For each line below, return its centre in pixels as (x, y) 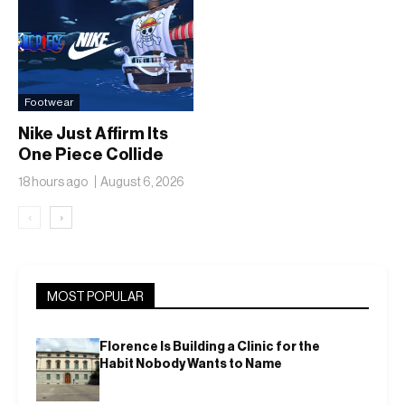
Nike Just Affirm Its (93, 134)
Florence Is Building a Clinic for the (210, 347)
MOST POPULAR (95, 297)
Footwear (49, 103)
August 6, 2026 (142, 182)
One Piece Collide (91, 155)
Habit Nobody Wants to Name (191, 364)
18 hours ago (53, 182)
